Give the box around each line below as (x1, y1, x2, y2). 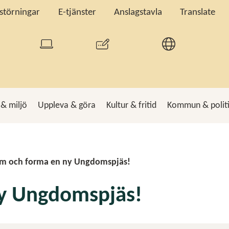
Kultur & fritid (106, 101, 156, 110)
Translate (180, 8, 216, 17)
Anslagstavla (114, 8, 163, 17)
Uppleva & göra (38, 101, 96, 110)
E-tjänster (58, 8, 96, 17)
